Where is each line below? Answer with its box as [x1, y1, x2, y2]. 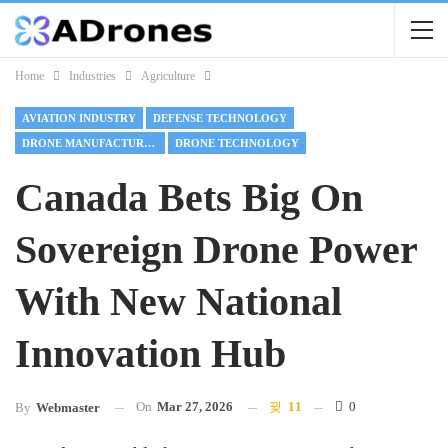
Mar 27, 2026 [157, 399, 233, 414]
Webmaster [36, 400, 100, 416]
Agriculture [141, 69, 195, 83]
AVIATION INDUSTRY [22, 112, 136, 124]
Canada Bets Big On [15, 175, 363, 220]
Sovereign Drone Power [15, 227, 417, 272]
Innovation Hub [15, 331, 286, 376]
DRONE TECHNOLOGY [175, 137, 299, 149]
